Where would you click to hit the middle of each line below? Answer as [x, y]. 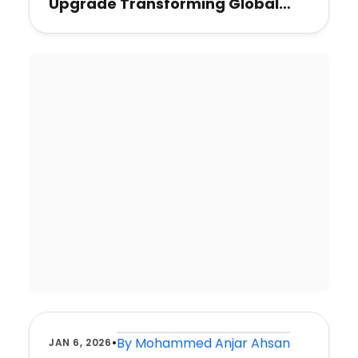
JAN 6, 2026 [80, 342]
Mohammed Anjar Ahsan [212, 343]
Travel [73, 24]
